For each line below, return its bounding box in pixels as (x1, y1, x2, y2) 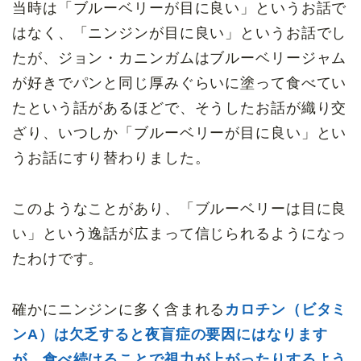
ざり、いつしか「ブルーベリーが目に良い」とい (12, 125, 347, 142)
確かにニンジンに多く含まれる (12, 301, 226, 318)
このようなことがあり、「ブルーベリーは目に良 (12, 201, 347, 218)
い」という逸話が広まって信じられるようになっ (12, 226, 347, 243)
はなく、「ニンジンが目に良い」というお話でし (12, 25, 347, 42)
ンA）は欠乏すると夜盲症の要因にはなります (12, 326, 328, 343)
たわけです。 (12, 251, 104, 268)
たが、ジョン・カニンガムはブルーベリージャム (12, 50, 347, 67)
